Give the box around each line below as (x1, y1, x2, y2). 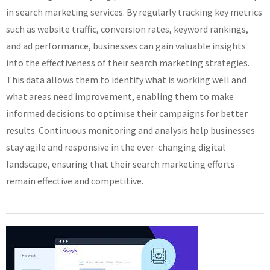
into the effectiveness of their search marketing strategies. (6, 57, 250, 69)
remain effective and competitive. (6, 175, 143, 187)
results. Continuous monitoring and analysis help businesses (6, 124, 255, 136)
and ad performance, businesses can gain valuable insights (6, 40, 246, 52)
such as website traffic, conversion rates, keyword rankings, (6, 23, 248, 35)
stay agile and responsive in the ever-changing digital (6, 141, 225, 153)
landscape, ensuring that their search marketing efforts (6, 158, 235, 170)
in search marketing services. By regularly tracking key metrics (6, 6, 262, 18)
